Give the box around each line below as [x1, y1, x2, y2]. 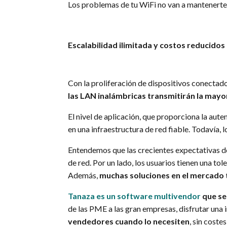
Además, [68, 170, 100, 180]
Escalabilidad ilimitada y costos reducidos [68, 40, 225, 50]
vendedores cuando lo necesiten [68, 216, 190, 226]
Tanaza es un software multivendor [68, 191, 201, 201]
